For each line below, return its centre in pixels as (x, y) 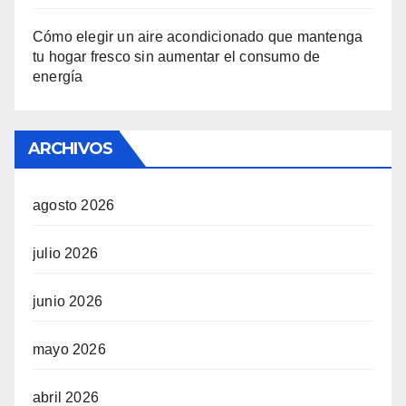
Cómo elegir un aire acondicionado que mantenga (198, 37)
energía (58, 77)
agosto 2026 (74, 206)
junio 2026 (68, 302)
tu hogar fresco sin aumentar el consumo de (177, 57)
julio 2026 (65, 254)
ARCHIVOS (70, 149)
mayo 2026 (69, 350)
